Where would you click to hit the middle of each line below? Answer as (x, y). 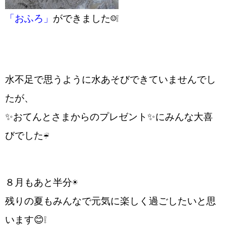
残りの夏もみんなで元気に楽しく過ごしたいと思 (110, 201)
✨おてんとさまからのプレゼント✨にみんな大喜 (109, 117)
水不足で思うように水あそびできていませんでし (110, 79)
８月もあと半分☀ (41, 182)
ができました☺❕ (86, 18)
